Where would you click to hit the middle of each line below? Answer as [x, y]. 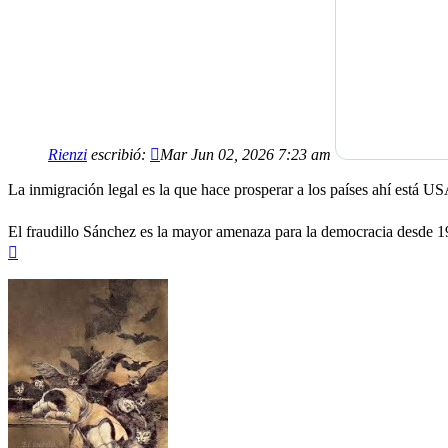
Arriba [37, 248]
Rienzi [67, 154]
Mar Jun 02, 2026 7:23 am [245, 154]
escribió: [118, 154]
